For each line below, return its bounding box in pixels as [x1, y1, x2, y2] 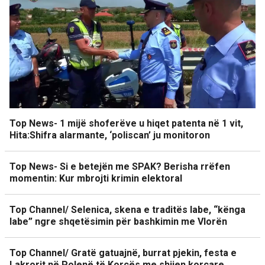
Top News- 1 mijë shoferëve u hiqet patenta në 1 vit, [9, 118, 243, 129]
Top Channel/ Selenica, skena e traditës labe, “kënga [9, 204, 245, 215]
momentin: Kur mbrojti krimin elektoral [9, 173, 182, 184]
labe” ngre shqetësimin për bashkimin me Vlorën [9, 216, 227, 227]
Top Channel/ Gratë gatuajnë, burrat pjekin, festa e [9, 247, 237, 258]
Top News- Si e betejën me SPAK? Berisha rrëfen [9, 161, 230, 172]
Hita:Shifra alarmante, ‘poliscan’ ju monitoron [9, 130, 210, 141]
